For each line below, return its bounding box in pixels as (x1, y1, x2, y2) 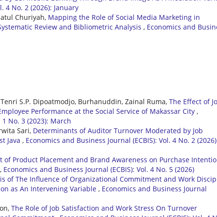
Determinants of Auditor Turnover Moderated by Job (33, 126, 203, 136)
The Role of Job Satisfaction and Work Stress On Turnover (11, 203, 197, 213)
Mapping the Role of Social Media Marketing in (48, 13, 200, 22)
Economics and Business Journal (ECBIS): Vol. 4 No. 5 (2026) (3, 165, 194, 174)
